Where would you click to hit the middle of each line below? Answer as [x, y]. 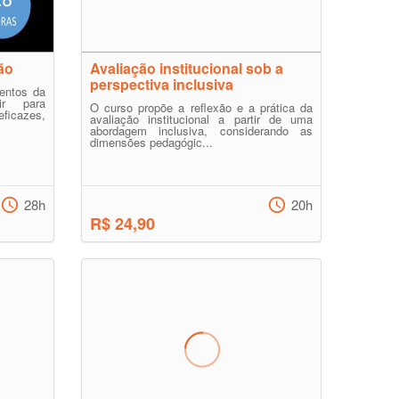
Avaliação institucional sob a [187, 68]
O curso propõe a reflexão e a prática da [201, 107]
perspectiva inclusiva [162, 84]
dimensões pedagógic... [151, 142]
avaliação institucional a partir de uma [201, 119]
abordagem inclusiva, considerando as [201, 130]
